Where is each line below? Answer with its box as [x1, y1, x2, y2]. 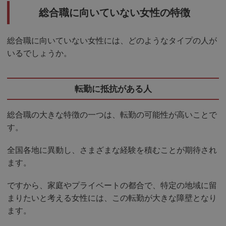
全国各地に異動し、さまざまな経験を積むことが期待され [7, 145, 217, 155]
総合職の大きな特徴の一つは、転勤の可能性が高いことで [7, 110, 217, 120]
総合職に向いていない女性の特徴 [38, 7, 190, 19]
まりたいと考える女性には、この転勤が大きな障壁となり [7, 193, 217, 203]
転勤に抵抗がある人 [74, 83, 152, 94]
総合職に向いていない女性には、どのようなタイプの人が [7, 36, 217, 46]
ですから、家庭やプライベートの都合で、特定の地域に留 [7, 181, 217, 191]
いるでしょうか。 [7, 48, 72, 59]
